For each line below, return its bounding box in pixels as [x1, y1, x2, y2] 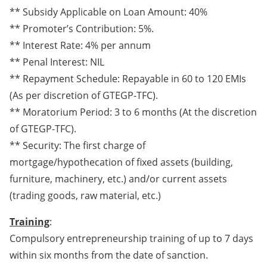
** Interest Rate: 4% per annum [10, 39, 151, 52]
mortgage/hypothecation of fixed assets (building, [10, 156, 233, 169]
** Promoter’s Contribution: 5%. [10, 22, 154, 36]
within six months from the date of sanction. [10, 249, 208, 262]
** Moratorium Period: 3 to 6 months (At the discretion [10, 105, 257, 119]
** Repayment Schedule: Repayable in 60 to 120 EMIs [10, 72, 246, 86]
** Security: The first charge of [10, 139, 145, 153]
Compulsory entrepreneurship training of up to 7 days [10, 232, 253, 246]
